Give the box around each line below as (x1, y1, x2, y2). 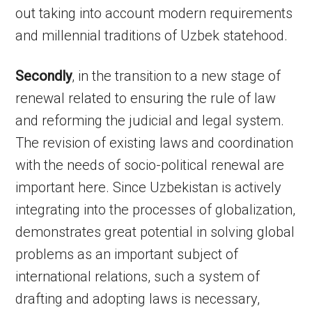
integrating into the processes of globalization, (15, 201, 296, 218)
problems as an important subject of (15, 246, 239, 263)
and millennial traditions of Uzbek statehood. (15, 27, 288, 44)
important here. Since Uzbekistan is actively (15, 179, 282, 196)
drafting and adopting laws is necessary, (15, 290, 260, 307)
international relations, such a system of (15, 268, 260, 285)
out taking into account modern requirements (15, 5, 293, 22)
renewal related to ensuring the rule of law (15, 90, 276, 107)
